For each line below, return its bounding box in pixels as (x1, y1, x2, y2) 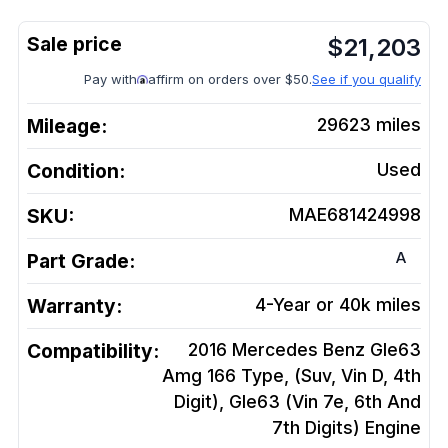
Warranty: (27, 294, 122, 318)
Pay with (84, 71, 137, 87)
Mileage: (27, 114, 107, 138)
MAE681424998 (289, 204, 421, 225)
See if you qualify (312, 71, 421, 87)
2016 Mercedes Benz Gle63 (188, 339, 421, 360)
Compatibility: (27, 339, 159, 363)
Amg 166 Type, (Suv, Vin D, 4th (162, 365, 421, 386)
